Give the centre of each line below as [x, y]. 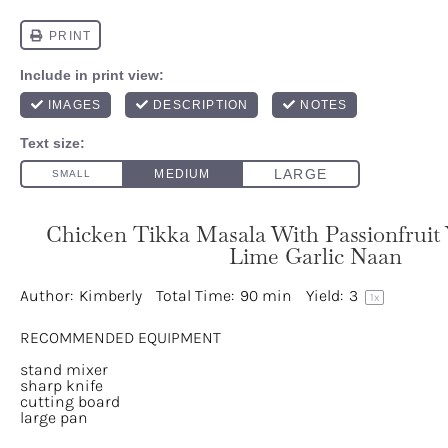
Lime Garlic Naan [315, 256]
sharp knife [61, 385]
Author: [46, 295]
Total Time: [195, 295]
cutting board [70, 401]
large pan [54, 417]
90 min [266, 295]
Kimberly [110, 295]
